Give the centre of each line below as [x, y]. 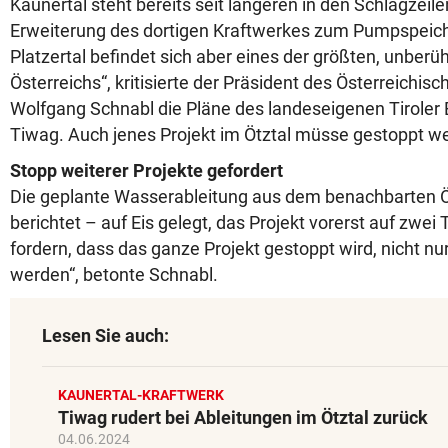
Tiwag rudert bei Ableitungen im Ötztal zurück [243, 417]
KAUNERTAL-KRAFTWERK [141, 395]
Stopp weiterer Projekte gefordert [146, 170]
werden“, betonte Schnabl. [114, 274]
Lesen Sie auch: [105, 335]
